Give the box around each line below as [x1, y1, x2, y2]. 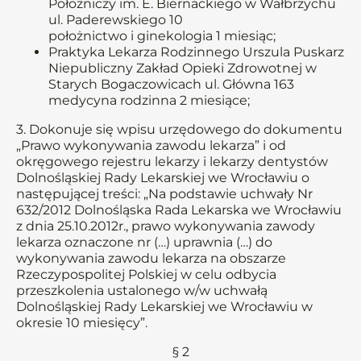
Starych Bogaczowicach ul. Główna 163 [48, 77, 294, 92]
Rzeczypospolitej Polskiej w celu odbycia [16, 267, 276, 282]
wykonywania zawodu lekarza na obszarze [16, 251, 286, 266]
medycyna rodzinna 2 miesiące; [48, 93, 250, 108]
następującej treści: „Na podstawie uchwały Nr [16, 186, 313, 201]
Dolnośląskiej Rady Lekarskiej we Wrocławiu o [16, 170, 309, 185]
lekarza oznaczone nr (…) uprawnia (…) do [16, 234, 272, 250]
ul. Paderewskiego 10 [48, 12, 183, 27]
